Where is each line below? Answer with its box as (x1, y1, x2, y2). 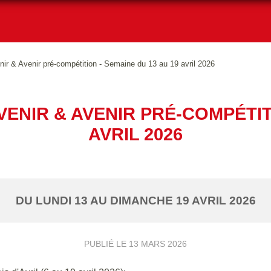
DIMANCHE (109, 194, 176, 207)
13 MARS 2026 (129, 238, 187, 249)
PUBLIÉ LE (84, 238, 129, 249)
